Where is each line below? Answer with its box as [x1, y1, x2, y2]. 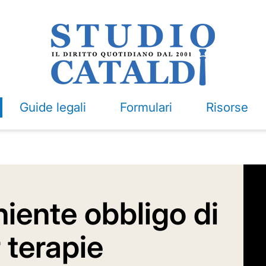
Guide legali [19, 100, 86, 115]
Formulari [119, 100, 172, 115]
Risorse [205, 100, 248, 115]
